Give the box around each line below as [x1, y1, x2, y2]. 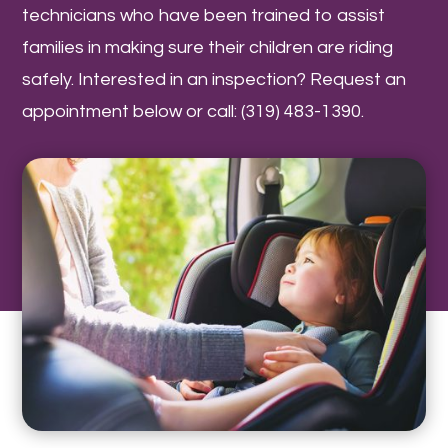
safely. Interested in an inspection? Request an [22, 70, 407, 90]
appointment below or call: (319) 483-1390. [22, 102, 365, 122]
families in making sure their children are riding [22, 38, 394, 58]
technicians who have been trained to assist [22, 6, 386, 26]
